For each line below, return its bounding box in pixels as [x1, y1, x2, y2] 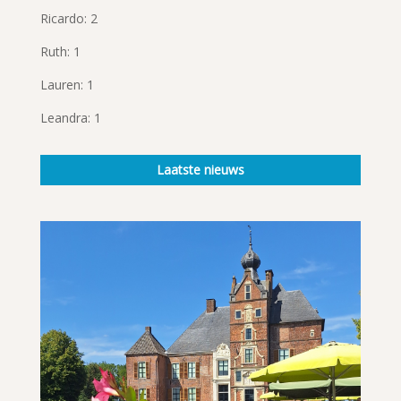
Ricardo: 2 [39, 9, 98, 27]
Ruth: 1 [39, 42, 81, 60]
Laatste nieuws [156, 160, 244, 178]
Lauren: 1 [39, 75, 94, 93]
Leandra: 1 [39, 108, 101, 126]
